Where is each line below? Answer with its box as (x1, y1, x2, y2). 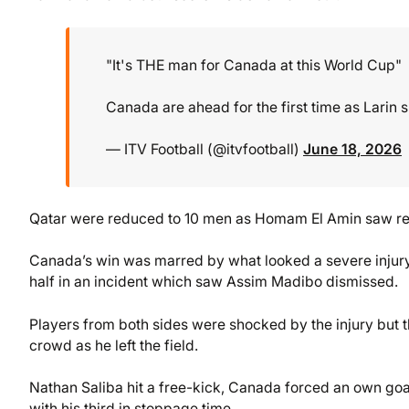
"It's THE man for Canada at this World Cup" (106, 56, 402, 74)
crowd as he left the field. (29, 336, 198, 354)
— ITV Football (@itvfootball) (106, 140, 303, 158)
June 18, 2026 (303, 140, 402, 158)
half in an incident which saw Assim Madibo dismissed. (29, 273, 398, 291)
